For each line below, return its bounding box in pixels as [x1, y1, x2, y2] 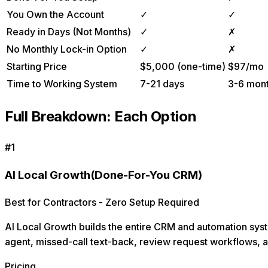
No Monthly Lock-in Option [7, 43, 127, 56]
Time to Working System [7, 78, 117, 90]
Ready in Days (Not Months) [7, 26, 131, 38]
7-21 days [140, 78, 184, 90]
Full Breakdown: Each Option [5, 108, 197, 126]
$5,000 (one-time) [140, 60, 226, 73]
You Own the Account [7, 8, 104, 21]
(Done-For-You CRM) [90, 167, 202, 182]
